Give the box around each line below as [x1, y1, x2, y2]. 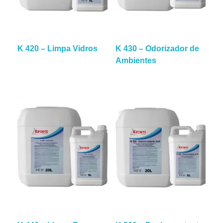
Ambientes [115, 56, 156, 65]
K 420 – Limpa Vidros [17, 44, 98, 53]
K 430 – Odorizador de [115, 44, 199, 53]
